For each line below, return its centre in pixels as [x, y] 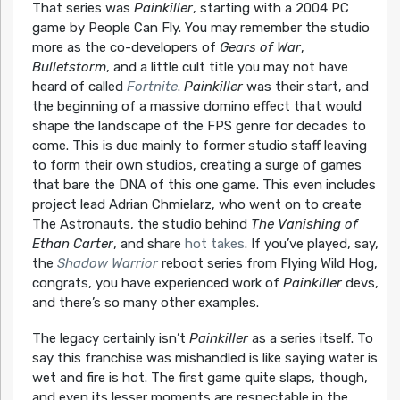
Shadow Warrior [107, 264]
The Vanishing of [304, 225]
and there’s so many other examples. [145, 303]
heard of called [79, 87]
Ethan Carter [72, 244]
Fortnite [152, 87]
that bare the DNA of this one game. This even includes [204, 185]
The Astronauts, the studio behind [141, 225]
